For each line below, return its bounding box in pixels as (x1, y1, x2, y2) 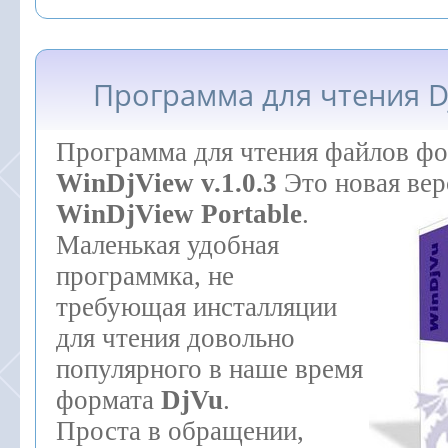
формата (56, 385, 161, 415)
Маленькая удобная (56, 230, 279, 260)
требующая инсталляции (56, 292, 337, 322)
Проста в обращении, (56, 416, 304, 446)
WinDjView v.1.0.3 (56, 168, 277, 198)
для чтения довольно (56, 323, 295, 353)
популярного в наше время (56, 354, 363, 384)
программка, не (56, 261, 234, 291)
